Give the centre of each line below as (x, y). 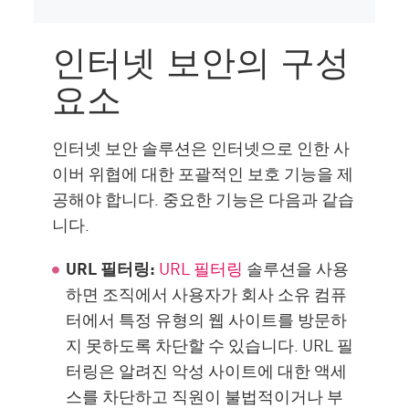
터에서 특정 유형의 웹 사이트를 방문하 (207, 319)
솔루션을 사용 (296, 268)
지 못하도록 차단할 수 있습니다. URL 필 (210, 345)
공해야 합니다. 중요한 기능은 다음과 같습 (204, 199)
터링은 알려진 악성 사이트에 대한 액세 (207, 370)
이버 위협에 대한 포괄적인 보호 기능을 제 (203, 173)
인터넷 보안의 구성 (201, 60)
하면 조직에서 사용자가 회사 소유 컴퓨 (207, 294)
